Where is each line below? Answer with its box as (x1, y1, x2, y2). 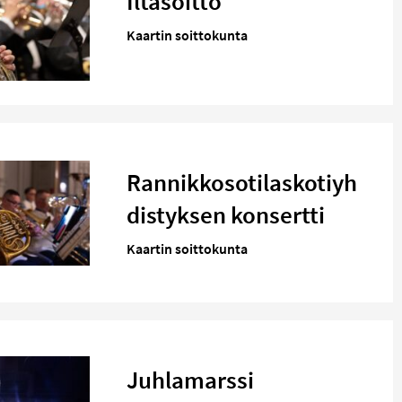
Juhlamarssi (127, 364, 254, 396)
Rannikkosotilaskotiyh (127, 167, 357, 198)
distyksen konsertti (127, 199, 325, 231)
